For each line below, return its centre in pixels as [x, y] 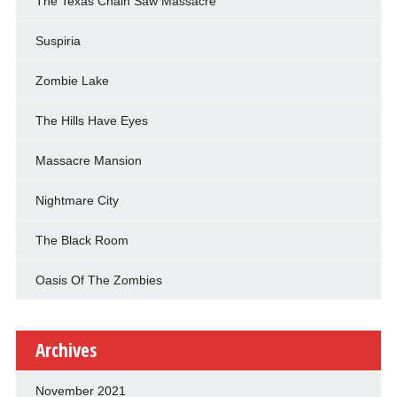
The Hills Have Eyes [91, 120]
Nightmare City [77, 200]
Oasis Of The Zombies [98, 280]
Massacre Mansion [88, 160]
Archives [66, 350]
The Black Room [82, 240]
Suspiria [58, 40]
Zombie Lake [72, 80]
